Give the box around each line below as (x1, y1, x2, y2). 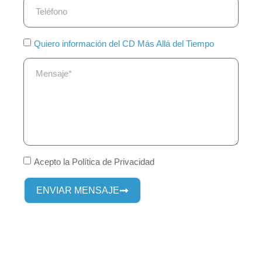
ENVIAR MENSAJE (36, 185, 119, 195)
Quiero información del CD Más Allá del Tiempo (34, 38, 214, 49)
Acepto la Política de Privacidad (34, 156, 154, 167)
